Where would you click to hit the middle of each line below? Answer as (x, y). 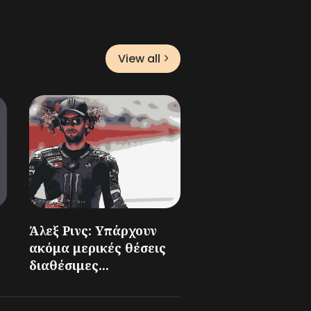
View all (139, 58)
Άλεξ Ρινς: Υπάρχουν (93, 231)
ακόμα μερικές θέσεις (98, 248)
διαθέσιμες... (69, 266)
